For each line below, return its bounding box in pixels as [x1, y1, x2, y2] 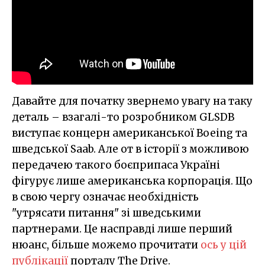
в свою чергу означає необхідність [12, 190, 199, 204]
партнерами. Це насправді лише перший [12, 222, 232, 236]
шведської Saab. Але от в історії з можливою [12, 143, 249, 156]
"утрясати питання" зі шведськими [12, 206, 201, 220]
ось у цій [201, 238, 247, 252]
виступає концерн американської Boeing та [12, 127, 247, 140]
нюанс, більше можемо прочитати [12, 238, 201, 252]
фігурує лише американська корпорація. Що [12, 174, 253, 188]
